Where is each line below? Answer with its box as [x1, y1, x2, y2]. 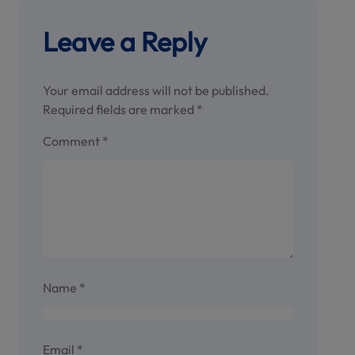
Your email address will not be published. [43, 82, 269, 99]
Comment [43, 133, 102, 150]
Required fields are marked [43, 101, 197, 118]
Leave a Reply [43, 25, 207, 59]
